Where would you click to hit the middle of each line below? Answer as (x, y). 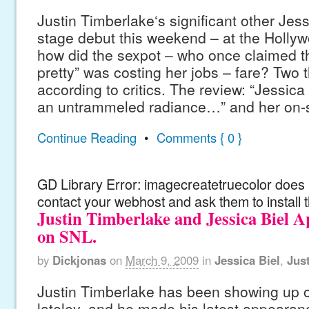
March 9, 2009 (162, 260)
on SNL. (67, 236)
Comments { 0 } (199, 138)
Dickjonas (79, 260)
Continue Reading (87, 138)
